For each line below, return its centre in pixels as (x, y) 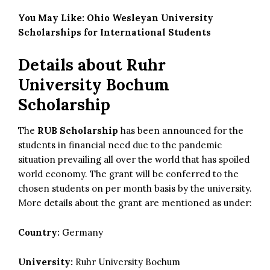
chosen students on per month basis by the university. (135, 188)
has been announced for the (181, 130)
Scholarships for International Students (116, 32)
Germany (81, 232)
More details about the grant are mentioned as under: (135, 202)
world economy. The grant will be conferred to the (128, 174)
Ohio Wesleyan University (150, 17)
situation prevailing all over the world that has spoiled (134, 159)
